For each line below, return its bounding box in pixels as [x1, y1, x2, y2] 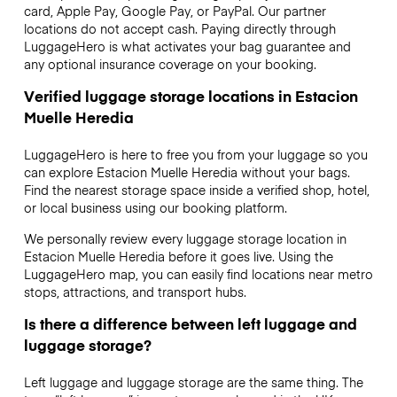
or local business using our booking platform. [23, 198, 287, 217]
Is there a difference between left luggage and [23, 312, 357, 334]
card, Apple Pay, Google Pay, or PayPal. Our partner [23, 2, 326, 20]
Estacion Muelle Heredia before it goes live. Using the [23, 246, 333, 265]
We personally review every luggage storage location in [23, 229, 346, 247]
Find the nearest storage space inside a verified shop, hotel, [23, 181, 370, 199]
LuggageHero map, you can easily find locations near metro [23, 264, 373, 283]
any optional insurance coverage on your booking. [23, 55, 316, 74]
